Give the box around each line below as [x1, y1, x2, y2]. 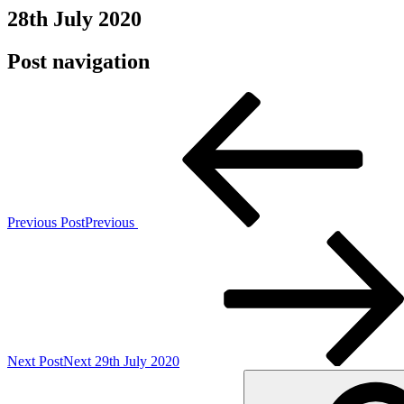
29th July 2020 [95, 353, 179, 369]
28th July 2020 [7, 7, 142, 31]
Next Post [7, 353, 63, 369]
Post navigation [7, 49, 150, 73]
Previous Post [7, 214, 85, 230]
